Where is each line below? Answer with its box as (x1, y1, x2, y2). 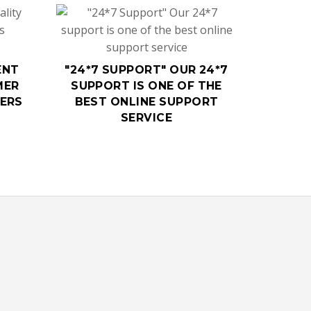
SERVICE (120, 110, 173, 124)
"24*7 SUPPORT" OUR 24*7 (65, 62, 228, 76)
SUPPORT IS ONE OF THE (71, 78, 222, 92)
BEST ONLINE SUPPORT (74, 94, 219, 108)
